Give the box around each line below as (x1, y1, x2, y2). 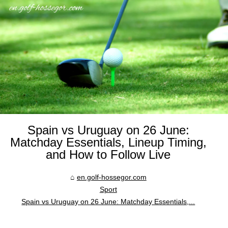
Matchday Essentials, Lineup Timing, (10, 135, 207, 149)
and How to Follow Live (46, 148, 171, 161)
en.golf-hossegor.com (76, 173, 147, 181)
